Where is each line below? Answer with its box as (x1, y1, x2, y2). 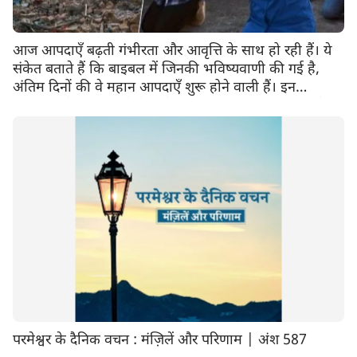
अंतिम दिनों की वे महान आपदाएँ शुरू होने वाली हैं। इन (13, 78, 296, 97)
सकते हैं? (13, 115, 61, 134)
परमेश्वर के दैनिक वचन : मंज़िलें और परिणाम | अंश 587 (13, 331, 307, 351)
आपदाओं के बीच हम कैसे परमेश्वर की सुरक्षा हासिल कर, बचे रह (13, 96, 343, 116)
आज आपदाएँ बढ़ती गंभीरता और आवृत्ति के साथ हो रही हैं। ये (13, 41, 331, 61)
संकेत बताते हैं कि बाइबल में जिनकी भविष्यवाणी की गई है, (13, 60, 320, 79)
